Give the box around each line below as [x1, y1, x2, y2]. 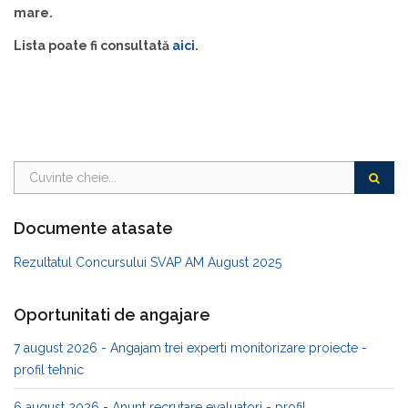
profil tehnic [14, 362, 84, 377]
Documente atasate [14, 219, 173, 238]
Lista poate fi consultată [14, 37, 172, 53]
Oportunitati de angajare [14, 304, 210, 324]
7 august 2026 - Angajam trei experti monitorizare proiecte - [14, 341, 367, 355]
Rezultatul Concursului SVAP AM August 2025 [14, 254, 281, 270]
